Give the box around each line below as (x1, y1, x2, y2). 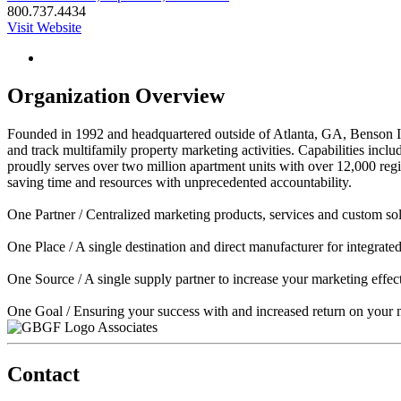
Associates (98, 319, 158, 335)
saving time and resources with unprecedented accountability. (7, 174, 352, 190)
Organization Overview (7, 83, 225, 107)
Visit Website (7, 19, 81, 35)
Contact (7, 362, 80, 386)
